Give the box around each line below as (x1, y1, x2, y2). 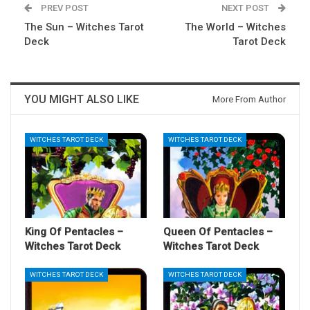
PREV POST (39, 2, 89, 13)
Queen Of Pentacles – (163, 225, 273, 238)
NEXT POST (221, 2, 271, 13)
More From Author (212, 93, 286, 104)
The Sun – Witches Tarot (24, 20, 144, 33)
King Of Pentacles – (25, 225, 123, 238)
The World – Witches (185, 20, 286, 33)
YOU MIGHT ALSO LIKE (24, 92, 139, 106)
